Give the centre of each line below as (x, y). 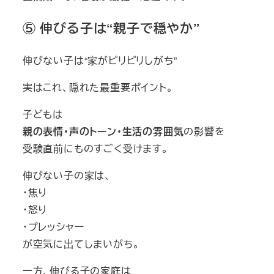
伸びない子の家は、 (67, 176)
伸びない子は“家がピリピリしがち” (100, 61)
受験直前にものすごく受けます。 (95, 149)
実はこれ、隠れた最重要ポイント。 (98, 87)
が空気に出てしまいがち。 (81, 244)
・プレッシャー (53, 227)
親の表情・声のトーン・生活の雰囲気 (103, 131)
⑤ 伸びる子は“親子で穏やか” (111, 28)
